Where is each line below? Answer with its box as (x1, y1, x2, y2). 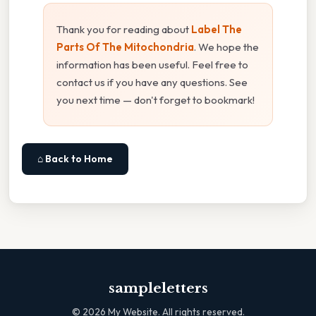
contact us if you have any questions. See (56, 75, 248, 90)
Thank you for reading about (56, 23, 191, 37)
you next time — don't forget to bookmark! (56, 93, 255, 107)
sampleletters (108, 280, 208, 297)
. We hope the (194, 40, 259, 54)
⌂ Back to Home (37, 152, 113, 166)
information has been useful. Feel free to (56, 58, 248, 72)
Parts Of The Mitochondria (56, 40, 194, 54)
